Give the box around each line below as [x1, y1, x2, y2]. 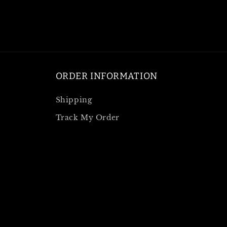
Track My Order [55, 113, 120, 122]
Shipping [55, 95, 92, 104]
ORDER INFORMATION [55, 70, 158, 82]
